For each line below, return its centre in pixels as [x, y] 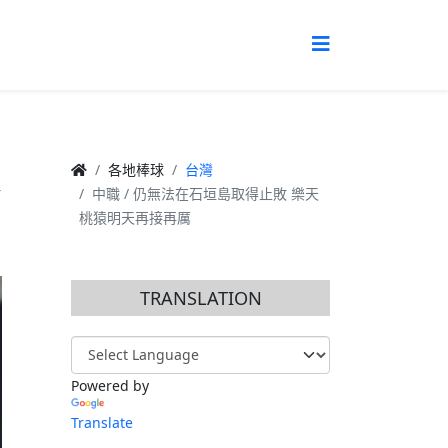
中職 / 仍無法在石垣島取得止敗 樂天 [205, 193]
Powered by [110, 385]
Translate [102, 422]
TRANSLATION [200, 297]
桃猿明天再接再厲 [135, 217]
